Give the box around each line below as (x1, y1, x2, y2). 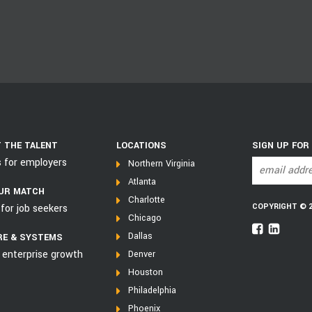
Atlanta (127, 175, 156, 188)
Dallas (127, 229, 153, 242)
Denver (127, 247, 155, 260)
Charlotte (127, 193, 165, 206)
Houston (127, 265, 163, 279)
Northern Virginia (127, 157, 195, 170)
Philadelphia (127, 283, 176, 297)
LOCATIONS (116, 139, 166, 152)
